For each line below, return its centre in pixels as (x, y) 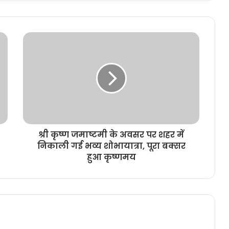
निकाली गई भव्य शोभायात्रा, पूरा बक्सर (111, 146)
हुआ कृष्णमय (111, 157)
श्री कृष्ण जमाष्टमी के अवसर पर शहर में (111, 135)
